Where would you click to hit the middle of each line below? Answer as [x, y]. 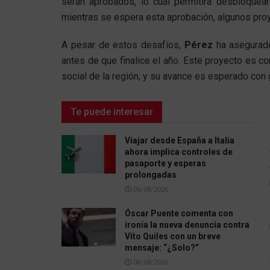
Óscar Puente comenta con [179, 213]
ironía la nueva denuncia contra [187, 224]
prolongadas [151, 174]
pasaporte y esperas [165, 163]
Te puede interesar [112, 111]
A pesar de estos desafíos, [123, 45]
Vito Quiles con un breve [173, 236]
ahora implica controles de [179, 152]
